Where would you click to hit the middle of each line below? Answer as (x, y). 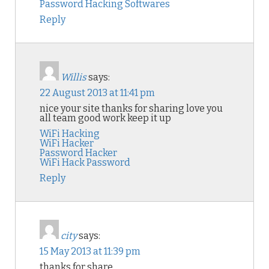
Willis (74, 77)
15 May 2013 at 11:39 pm (90, 251)
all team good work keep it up (105, 118)
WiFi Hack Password (85, 162)
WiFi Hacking (70, 134)
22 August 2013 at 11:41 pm (97, 93)
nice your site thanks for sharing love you (131, 108)
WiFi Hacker (67, 143)
